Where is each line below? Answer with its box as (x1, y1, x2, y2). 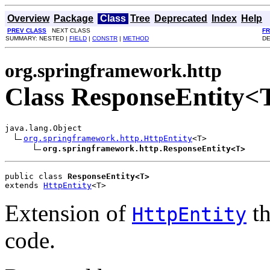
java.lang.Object (5, 123, 82, 133)
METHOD (123, 35, 149, 42)
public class (5, 171, 67, 181)
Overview (7, 13, 49, 24)
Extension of (5, 199, 132, 226)
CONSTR (92, 35, 118, 42)
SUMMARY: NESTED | (5, 35, 69, 42)
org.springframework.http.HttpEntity (24, 133, 192, 143)
